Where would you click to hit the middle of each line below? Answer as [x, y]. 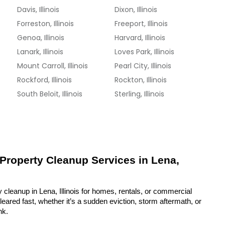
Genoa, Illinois [41, 38]
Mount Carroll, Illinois [53, 66]
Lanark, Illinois [40, 52]
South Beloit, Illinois [50, 94]
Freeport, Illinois [141, 24]
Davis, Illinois [38, 10]
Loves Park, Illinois [145, 52]
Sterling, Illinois [140, 94]
